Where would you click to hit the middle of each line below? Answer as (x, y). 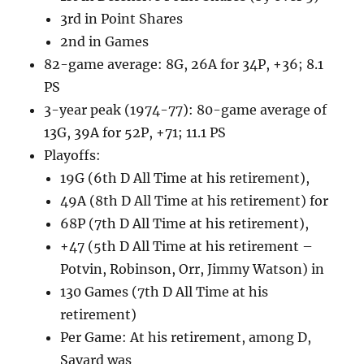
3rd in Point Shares (122, 19)
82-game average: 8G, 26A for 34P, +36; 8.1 (184, 65)
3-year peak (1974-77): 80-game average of (186, 110)
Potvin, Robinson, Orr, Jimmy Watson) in (193, 269)
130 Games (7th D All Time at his (165, 292)
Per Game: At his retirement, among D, (186, 338)
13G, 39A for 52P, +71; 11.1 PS (135, 133)
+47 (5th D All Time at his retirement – (187, 247)
